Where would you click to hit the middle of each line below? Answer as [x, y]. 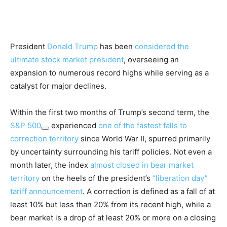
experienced [74, 126]
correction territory [44, 139]
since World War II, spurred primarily [144, 139]
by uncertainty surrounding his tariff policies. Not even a [111, 152]
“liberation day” [180, 178]
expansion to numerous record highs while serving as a [109, 73]
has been [116, 47]
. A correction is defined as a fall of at [149, 192]
